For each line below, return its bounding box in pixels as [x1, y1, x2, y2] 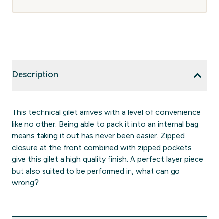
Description [12, 69, 58, 79]
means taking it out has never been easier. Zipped [12, 131, 185, 140]
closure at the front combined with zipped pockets [12, 143, 192, 152]
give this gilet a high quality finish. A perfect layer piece [12, 155, 203, 163]
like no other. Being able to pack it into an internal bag [12, 120, 198, 128]
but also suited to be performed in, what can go [12, 167, 180, 175]
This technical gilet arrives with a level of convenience [12, 108, 201, 116]
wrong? [12, 178, 39, 187]
